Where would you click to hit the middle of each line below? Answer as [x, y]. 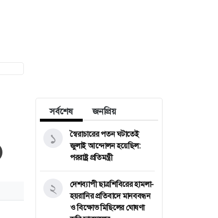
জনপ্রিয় [104, 111]
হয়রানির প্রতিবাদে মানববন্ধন [110, 196]
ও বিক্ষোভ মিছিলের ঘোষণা [107, 207]
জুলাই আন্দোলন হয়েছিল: [105, 145]
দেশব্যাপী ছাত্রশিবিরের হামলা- [112, 184]
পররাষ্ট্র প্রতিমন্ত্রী [91, 157]
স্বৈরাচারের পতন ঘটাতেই [105, 134]
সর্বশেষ [61, 111]
